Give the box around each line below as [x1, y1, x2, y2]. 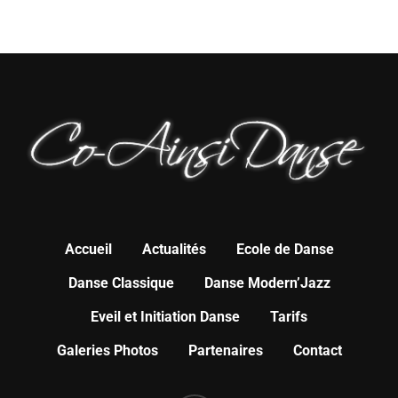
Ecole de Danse [235, 241, 334, 259]
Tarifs [270, 308, 307, 326]
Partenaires [187, 342, 263, 360]
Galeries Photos [56, 342, 158, 360]
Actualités [141, 241, 206, 259]
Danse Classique [68, 275, 174, 292]
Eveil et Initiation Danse [91, 308, 240, 326]
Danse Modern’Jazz [203, 275, 330, 292]
